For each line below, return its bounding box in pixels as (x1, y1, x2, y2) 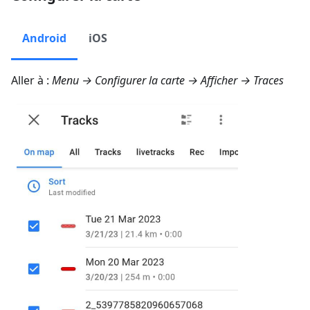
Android (22, 30, 66, 46)
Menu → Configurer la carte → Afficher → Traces (52, 72, 284, 88)
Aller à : (11, 72, 52, 88)
